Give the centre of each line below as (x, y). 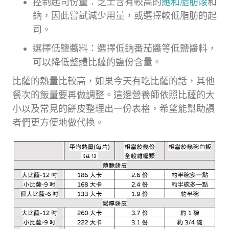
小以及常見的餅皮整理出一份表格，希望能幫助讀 (113, 108)
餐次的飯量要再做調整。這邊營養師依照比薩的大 (113, 95)
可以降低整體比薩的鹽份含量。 (97, 62)
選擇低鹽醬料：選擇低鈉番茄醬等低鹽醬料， (125, 48)
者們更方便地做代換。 (58, 122)
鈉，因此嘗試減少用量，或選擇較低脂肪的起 (125, 15)
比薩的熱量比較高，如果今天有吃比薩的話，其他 (113, 81)
